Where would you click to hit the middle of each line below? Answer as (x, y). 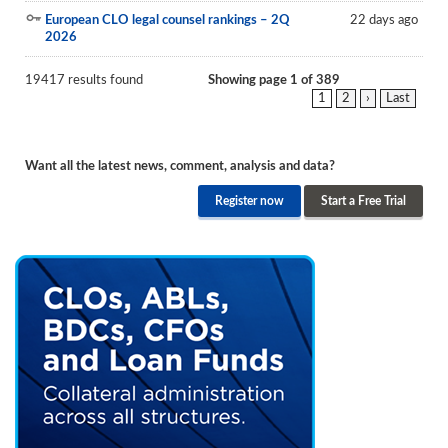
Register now (249, 201)
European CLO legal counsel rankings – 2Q (167, 20)
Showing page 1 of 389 (274, 80)
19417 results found (84, 80)
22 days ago (384, 20)
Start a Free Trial (363, 201)
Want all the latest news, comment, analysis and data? (180, 166)
